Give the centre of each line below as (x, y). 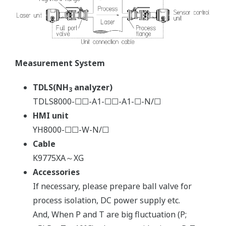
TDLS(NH (51, 87)
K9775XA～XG (58, 158)
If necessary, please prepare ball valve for (112, 186)
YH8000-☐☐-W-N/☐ (71, 129)
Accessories (56, 172)
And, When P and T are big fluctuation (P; (110, 214)
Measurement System (60, 63)
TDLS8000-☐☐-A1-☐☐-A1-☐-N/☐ (97, 101)
